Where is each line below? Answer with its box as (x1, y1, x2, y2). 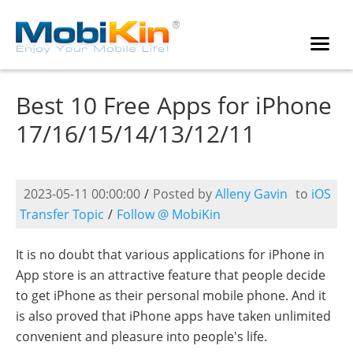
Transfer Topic (20, 206, 104, 223)
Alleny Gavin (215, 185, 288, 203)
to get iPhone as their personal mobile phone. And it (16, 287, 326, 304)
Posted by (153, 185, 215, 203)
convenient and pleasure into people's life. (16, 328, 267, 345)
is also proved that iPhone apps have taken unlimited (16, 307, 331, 325)
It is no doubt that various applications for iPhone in (16, 246, 325, 263)
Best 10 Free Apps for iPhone (16, 89, 332, 121)
